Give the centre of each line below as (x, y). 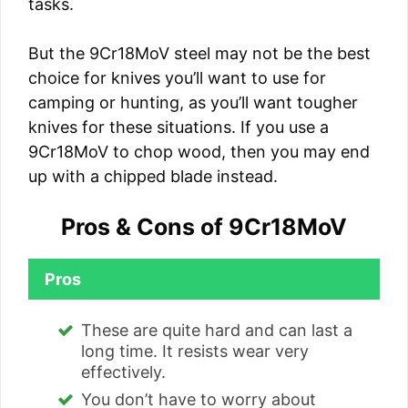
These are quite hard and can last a (217, 331)
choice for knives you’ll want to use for (177, 78)
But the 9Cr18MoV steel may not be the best (199, 54)
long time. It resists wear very (195, 352)
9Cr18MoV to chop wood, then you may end (199, 152)
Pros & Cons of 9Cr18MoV (204, 227)
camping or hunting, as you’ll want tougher (193, 103)
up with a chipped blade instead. (153, 177)
